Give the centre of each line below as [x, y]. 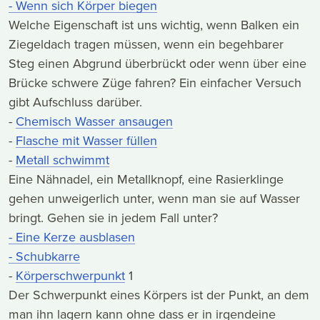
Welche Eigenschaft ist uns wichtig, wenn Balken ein [154, 25]
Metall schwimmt [62, 160]
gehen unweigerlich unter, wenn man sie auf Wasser [154, 199]
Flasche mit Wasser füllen [86, 141]
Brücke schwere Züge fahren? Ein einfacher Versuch [155, 83]
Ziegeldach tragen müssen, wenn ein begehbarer [146, 45]
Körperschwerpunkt [70, 276]
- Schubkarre [44, 257]
